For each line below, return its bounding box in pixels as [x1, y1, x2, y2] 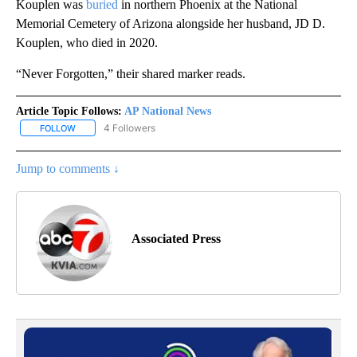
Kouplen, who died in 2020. [16, 35, 158, 49]
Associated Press [131, 231, 221, 245]
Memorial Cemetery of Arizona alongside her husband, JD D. [16, 16, 325, 30]
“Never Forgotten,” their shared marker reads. [16, 66, 245, 80]
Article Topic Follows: [16, 104, 122, 117]
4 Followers [104, 121, 155, 134]
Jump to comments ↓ [16, 161, 120, 175]
